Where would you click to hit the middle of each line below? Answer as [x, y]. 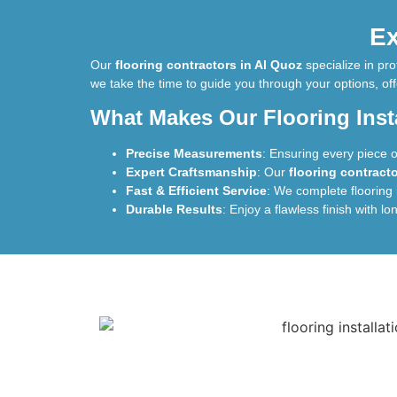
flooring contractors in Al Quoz [209, 65]
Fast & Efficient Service [196, 191]
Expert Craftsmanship [191, 172]
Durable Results [174, 210]
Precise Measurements [194, 154]
